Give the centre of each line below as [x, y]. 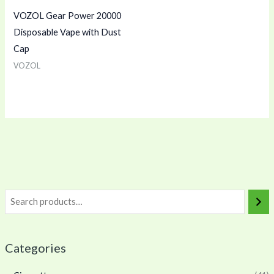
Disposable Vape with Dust [68, 32]
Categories [35, 248]
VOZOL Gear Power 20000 [68, 15]
